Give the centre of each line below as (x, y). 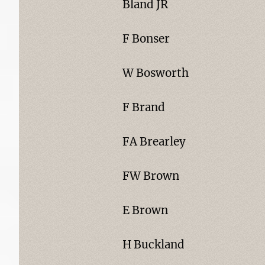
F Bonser (146, 39)
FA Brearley (154, 142)
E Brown (145, 210)
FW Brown (151, 176)
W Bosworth (155, 73)
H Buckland (153, 245)
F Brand (143, 107)
